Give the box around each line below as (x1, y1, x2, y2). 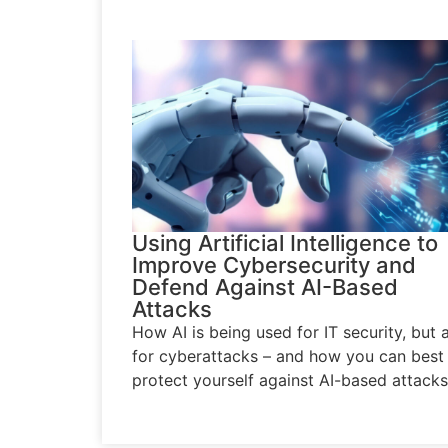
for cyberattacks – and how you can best (132, 345, 444, 366)
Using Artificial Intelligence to (132, 229, 438, 256)
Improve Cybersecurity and (132, 251, 416, 278)
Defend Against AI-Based (132, 273, 398, 300)
